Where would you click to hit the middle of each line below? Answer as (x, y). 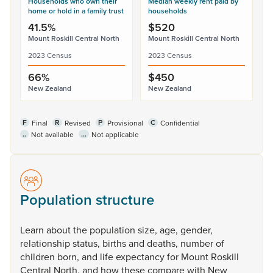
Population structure (87, 200)
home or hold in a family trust (76, 11)
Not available (52, 134)
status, (87, 243)
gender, (197, 230)
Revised (78, 123)
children (39, 257)
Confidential (180, 123)
